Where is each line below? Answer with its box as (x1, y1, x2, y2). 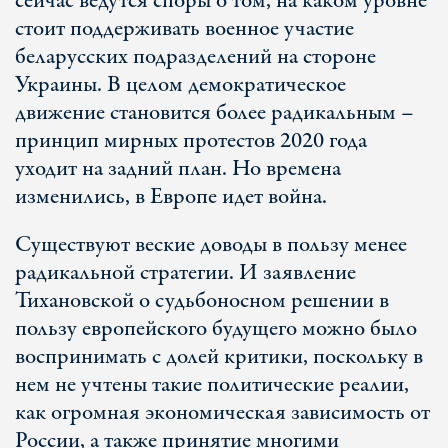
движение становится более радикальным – (15, 97, 414, 129)
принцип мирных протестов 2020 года (15, 125, 367, 157)
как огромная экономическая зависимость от (15, 397, 430, 429)
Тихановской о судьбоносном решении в (15, 285, 389, 317)
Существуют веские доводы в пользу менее (15, 229, 407, 261)
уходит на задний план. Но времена (15, 153, 341, 185)
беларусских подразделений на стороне (15, 41, 376, 73)
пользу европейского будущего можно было (15, 313, 417, 345)
